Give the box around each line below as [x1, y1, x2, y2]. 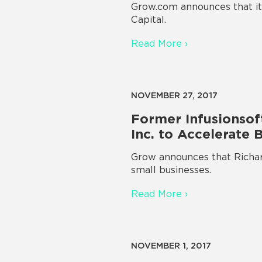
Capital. [131, 14, 166, 26]
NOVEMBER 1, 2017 [131, 240, 211, 251]
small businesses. [131, 164, 211, 176]
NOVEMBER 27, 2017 [131, 90, 218, 101]
